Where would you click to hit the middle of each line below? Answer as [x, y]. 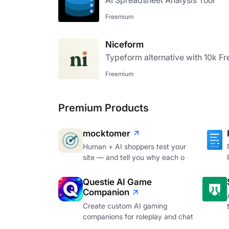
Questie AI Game [117, 182]
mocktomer [107, 133]
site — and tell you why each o [134, 157]
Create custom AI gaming [125, 205]
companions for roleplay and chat [138, 216]
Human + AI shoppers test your [134, 147]
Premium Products [104, 108]
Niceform [124, 44]
